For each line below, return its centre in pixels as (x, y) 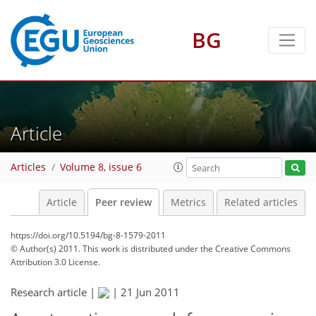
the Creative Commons (245, 249)
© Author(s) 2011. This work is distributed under (105, 249)
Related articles (261, 202)
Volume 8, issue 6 (101, 168)
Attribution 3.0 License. (55, 262)
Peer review (123, 202)
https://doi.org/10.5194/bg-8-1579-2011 (88, 235)
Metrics (188, 202)
